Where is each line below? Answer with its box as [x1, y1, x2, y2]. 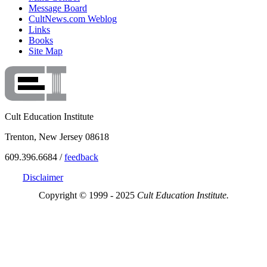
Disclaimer [23, 172, 63, 183]
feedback [64, 152, 98, 163]
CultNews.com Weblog [29, 14, 117, 24]
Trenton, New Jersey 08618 [5, 132, 109, 142]
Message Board [29, 3, 87, 14]
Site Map [29, 46, 63, 57]
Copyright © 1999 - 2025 [38, 190, 137, 201]
